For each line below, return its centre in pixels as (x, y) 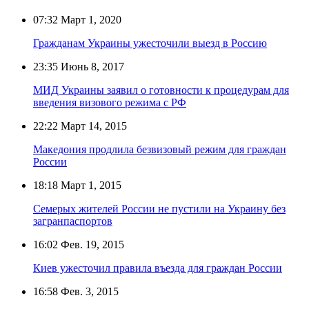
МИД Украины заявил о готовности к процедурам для (161, 90)
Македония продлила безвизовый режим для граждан (160, 149)
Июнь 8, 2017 (91, 66)
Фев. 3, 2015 (88, 291)
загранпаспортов (73, 221)
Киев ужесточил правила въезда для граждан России (158, 268)
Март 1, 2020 (90, 19)
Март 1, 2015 (90, 185)
